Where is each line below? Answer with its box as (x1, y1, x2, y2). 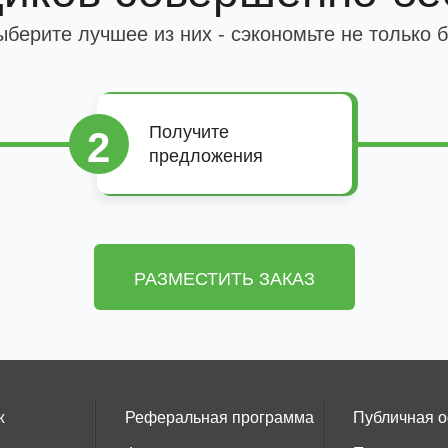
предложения (148, 146, 263, 166)
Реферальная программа (125, 409, 314, 426)
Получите (148, 122, 229, 142)
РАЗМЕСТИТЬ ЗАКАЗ (133, 269, 315, 289)
